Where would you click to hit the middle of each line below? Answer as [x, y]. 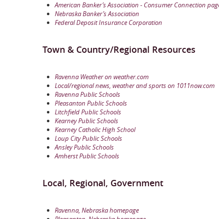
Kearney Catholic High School [95, 129]
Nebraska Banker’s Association [97, 13]
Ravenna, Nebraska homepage [97, 210]
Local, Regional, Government [103, 183]
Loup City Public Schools [88, 138]
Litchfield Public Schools [88, 112]
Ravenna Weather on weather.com [102, 77]
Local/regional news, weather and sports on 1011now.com [135, 85]
